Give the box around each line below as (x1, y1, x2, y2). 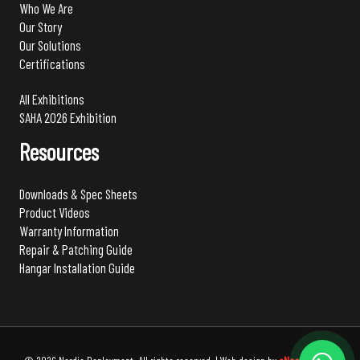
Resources (19, 138, 99, 166)
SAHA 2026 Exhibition (19, 109, 117, 126)
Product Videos (19, 203, 90, 220)
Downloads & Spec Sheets (19, 185, 137, 202)
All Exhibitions (19, 91, 84, 108)
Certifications (19, 55, 85, 72)
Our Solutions (19, 36, 81, 53)
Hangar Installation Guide (19, 259, 135, 276)
